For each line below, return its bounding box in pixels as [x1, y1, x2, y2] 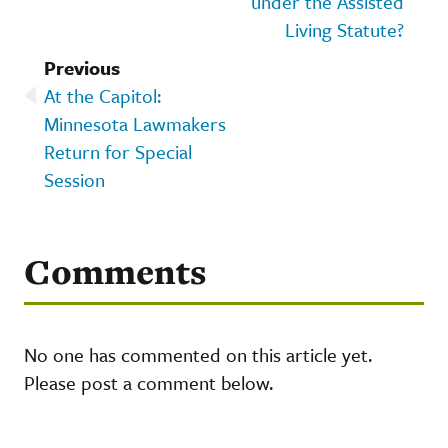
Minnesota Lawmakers [44, 109, 226, 137]
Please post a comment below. [24, 368, 273, 396]
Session [44, 165, 105, 193]
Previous [44, 53, 120, 81]
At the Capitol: [44, 81, 161, 109]
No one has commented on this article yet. [24, 340, 372, 368]
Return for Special [44, 137, 192, 165]
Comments [24, 247, 206, 295]
